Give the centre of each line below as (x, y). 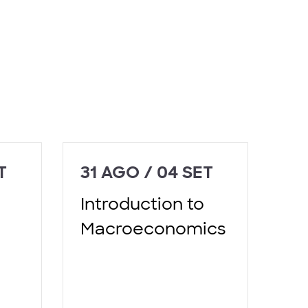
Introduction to (142, 203)
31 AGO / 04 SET (147, 172)
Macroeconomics (153, 228)
